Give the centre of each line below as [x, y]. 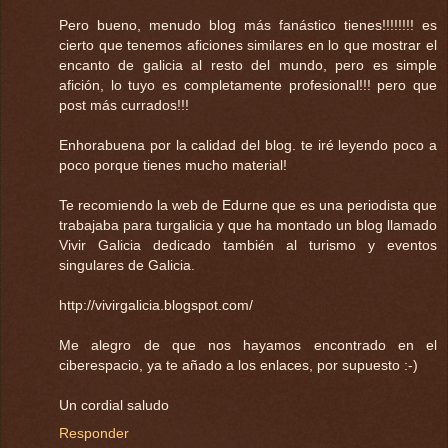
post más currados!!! [124, 104]
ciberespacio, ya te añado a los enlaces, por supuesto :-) [238, 364]
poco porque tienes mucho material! [173, 164]
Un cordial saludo [114, 404]
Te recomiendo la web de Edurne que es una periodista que [248, 204]
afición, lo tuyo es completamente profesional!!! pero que [248, 84]
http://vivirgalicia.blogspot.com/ [156, 304]
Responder [94, 432]
